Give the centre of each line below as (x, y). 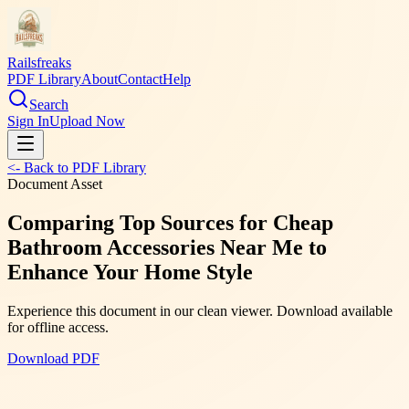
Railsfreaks (39, 63)
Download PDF (53, 358)
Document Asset (55, 184)
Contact (140, 79)
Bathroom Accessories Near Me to (167, 247)
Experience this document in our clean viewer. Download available (200, 310)
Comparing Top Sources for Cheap (170, 222)
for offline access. (58, 327)
